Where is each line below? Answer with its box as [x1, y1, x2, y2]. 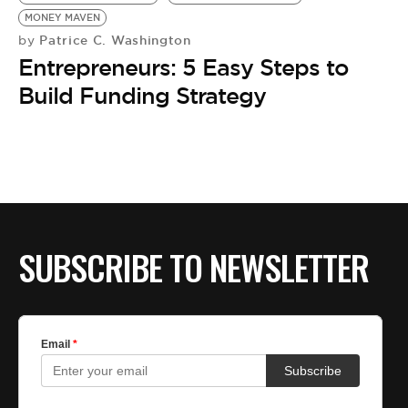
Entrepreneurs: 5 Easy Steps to [18, 53, 349, 82]
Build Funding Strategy [18, 81, 266, 110]
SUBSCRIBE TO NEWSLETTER [18, 241, 369, 293]
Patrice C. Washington [35, 32, 191, 48]
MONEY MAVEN [25, 12, 100, 24]
